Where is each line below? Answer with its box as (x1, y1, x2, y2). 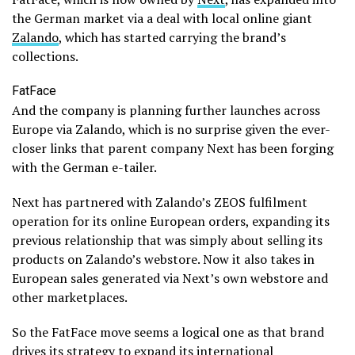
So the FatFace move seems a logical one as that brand (12, 323, 324, 341)
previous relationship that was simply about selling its (12, 231, 323, 249)
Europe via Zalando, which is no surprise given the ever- (12, 120, 330, 138)
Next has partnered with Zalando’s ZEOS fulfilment (12, 193, 307, 211)
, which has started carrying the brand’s (59, 29, 286, 46)
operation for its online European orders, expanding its (12, 212, 330, 230)
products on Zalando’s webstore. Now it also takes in (12, 250, 315, 268)
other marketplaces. (12, 288, 128, 306)
